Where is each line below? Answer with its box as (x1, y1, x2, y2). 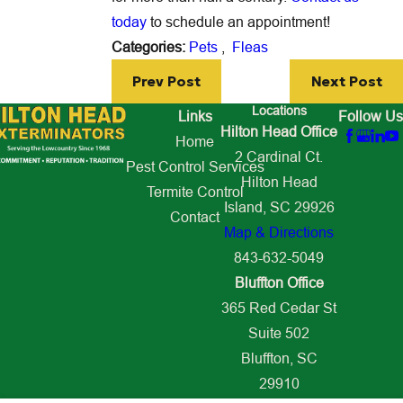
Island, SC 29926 (223, 199, 335, 216)
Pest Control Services (125, 158, 264, 175)
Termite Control (146, 184, 244, 201)
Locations (251, 103, 307, 119)
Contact (170, 209, 220, 226)
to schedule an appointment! (146, 13, 330, 31)
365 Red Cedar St (221, 300, 337, 317)
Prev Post (132, 72, 201, 90)
